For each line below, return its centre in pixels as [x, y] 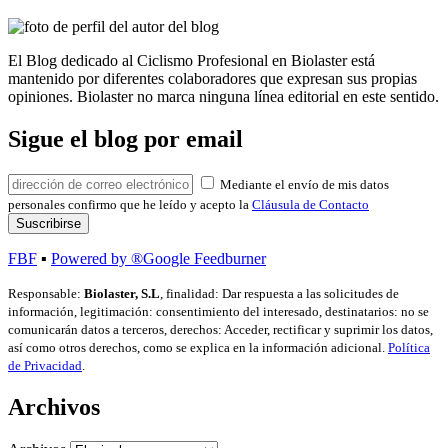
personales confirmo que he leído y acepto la [130, 205]
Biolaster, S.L [122, 294]
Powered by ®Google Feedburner [158, 259]
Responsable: [46, 294]
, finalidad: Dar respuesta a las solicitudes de [279, 294]
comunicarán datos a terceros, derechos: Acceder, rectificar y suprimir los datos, [220, 330]
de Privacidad [45, 366]
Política [409, 348]
